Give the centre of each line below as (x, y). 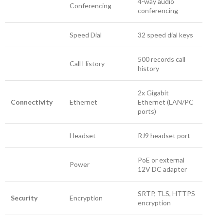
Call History (87, 64)
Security (24, 198)
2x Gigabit (153, 93)
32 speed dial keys (165, 35)
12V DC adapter (162, 169)
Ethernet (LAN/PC (166, 102)
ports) (147, 111)
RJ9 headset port (164, 136)
